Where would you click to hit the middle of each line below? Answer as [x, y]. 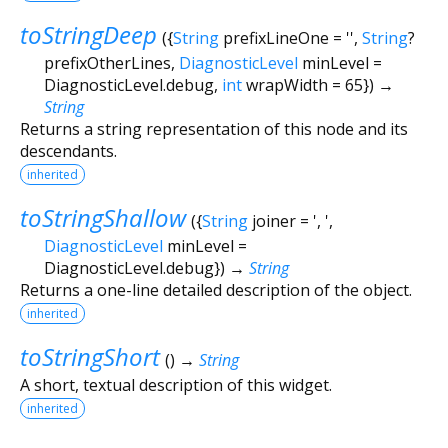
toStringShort [90, 356]
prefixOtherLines [107, 62]
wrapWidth [287, 84]
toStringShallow [103, 217]
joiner [273, 220]
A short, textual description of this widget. [176, 384]
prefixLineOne [275, 37]
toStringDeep [88, 34]
